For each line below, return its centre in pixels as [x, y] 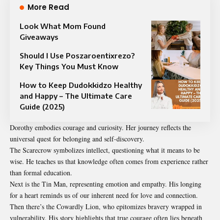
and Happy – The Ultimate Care [76, 96]
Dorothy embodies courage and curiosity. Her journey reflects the [100, 127]
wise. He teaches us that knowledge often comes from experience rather [109, 161]
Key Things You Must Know [69, 66]
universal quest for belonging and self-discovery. [77, 138]
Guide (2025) [42, 106]
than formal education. [41, 172]
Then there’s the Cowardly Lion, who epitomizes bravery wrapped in [106, 206]
